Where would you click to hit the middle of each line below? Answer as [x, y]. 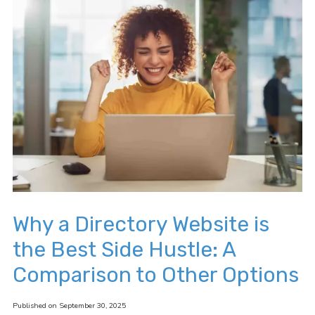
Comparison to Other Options [156, 275]
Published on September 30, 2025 [69, 306]
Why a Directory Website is [141, 225]
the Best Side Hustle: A [124, 250]
